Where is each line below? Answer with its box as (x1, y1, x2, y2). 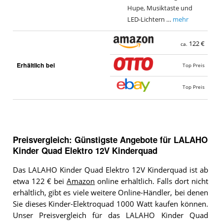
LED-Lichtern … (127, 15, 171, 24)
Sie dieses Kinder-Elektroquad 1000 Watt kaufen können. (12, 199, 208, 209)
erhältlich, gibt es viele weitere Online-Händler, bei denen (12, 187, 208, 197)
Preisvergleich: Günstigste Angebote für (12, 133, 174, 146)
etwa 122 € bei (12, 176, 67, 186)
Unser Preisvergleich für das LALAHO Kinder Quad (12, 210, 208, 220)
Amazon (67, 176, 95, 186)
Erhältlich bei (16, 61, 55, 70)
